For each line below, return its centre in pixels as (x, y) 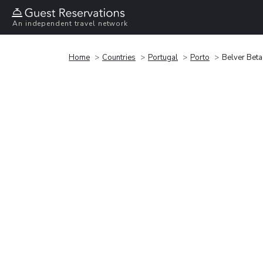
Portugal (163, 57)
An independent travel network (70, 24)
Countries (119, 57)
